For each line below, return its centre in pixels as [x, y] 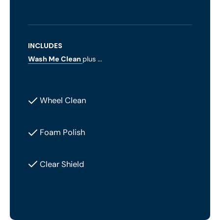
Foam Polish [63, 133]
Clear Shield [62, 164]
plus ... [93, 59]
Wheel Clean [63, 101]
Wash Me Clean [55, 59]
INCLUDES [45, 46]
